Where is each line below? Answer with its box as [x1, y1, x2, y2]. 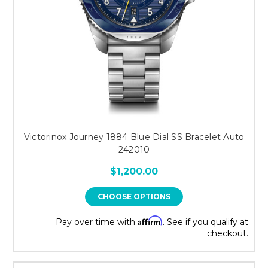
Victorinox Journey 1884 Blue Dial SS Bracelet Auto [23, 131, 245, 142]
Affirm [138, 215, 163, 226]
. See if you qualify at [163, 216, 248, 227]
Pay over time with [56, 216, 138, 227]
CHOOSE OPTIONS [98, 191, 170, 201]
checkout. [207, 227, 248, 239]
